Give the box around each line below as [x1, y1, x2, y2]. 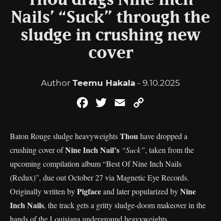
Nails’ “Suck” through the [11, 9, 210, 26]
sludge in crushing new [21, 27, 200, 44]
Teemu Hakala [73, 78, 135, 88]
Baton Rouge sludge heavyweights [10, 131, 120, 141]
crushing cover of [10, 145, 65, 155]
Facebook [90, 98, 129, 107]
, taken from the [145, 145, 194, 155]
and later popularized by [101, 186, 180, 196]
